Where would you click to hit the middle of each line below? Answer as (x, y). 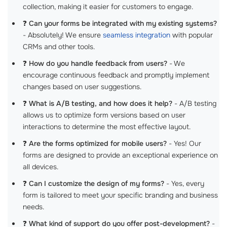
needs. (33, 207)
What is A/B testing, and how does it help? (101, 103)
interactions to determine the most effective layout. (107, 127)
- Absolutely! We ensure (63, 35)
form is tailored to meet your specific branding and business (120, 195)
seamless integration (137, 35)
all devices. (41, 167)
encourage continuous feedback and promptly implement (116, 75)
